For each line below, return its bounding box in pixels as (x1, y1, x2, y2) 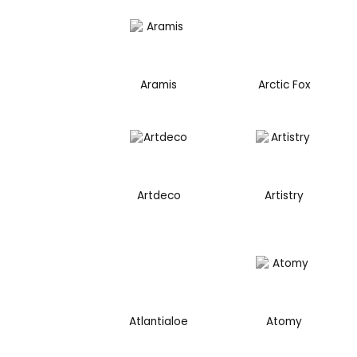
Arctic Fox (257, 77, 311, 93)
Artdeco (136, 187, 181, 203)
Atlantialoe (129, 314, 189, 330)
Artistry (265, 187, 304, 203)
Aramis (140, 77, 178, 93)
